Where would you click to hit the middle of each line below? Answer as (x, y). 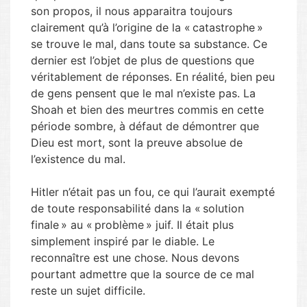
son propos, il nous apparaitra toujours (132, 11)
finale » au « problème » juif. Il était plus (132, 225)
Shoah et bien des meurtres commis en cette (147, 110)
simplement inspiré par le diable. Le (123, 241)
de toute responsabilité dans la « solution (137, 208)
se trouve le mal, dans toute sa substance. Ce (149, 44)
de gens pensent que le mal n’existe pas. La (143, 93)
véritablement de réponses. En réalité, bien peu (153, 77)
